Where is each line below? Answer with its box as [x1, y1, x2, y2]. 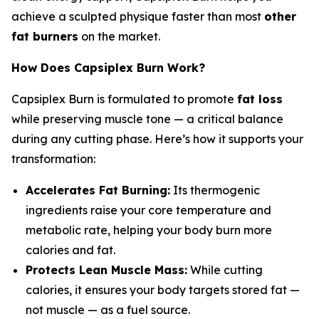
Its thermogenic [170, 183, 260, 198]
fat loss [237, 92, 283, 107]
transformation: [11, 152, 95, 167]
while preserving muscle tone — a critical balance [11, 112, 283, 127]
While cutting [187, 263, 263, 278]
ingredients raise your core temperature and [26, 203, 271, 218]
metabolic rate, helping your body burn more [26, 223, 272, 238]
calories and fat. [26, 243, 115, 258]
